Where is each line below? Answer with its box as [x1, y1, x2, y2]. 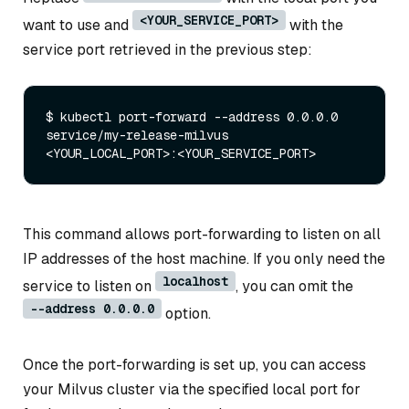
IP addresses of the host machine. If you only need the [23, 249, 385, 269]
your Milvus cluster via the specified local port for [23, 380, 361, 400]
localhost [163, 273, 228, 290]
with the [286, 15, 343, 35]
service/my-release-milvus [46, 127, 228, 144]
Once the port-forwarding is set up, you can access [23, 355, 366, 375]
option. [162, 304, 211, 324]
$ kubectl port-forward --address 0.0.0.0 [46, 109, 338, 126]
